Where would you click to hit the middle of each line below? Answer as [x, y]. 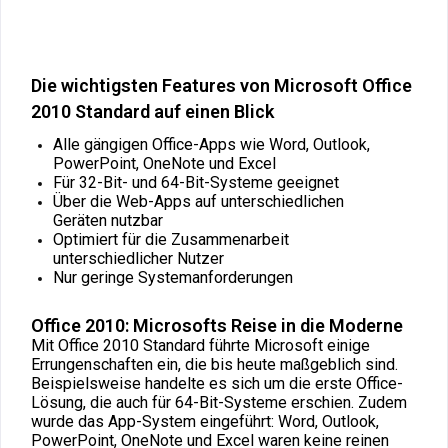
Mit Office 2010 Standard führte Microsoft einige [200, 345]
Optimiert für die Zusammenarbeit [171, 239]
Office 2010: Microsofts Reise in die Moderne [217, 325]
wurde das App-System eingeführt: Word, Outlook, [205, 421]
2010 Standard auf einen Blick [152, 111]
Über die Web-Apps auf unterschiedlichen [198, 201]
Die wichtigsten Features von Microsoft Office [221, 85]
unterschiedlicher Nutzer [138, 258]
